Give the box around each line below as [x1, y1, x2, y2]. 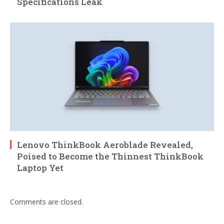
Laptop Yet [17, 161, 63, 173]
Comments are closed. [10, 196, 83, 206]
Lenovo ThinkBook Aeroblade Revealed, [17, 138, 193, 150]
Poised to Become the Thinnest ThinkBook [17, 150, 203, 162]
